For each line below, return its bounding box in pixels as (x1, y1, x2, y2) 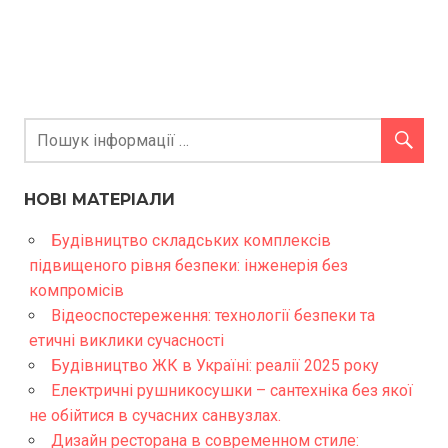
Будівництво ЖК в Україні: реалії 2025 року (50, 356, 379, 376)
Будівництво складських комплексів (50, 231, 331, 251)
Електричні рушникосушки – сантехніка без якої (50, 381, 413, 401)
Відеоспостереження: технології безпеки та (50, 306, 375, 326)
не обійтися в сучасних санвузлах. (28, 406, 281, 426)
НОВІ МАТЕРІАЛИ (24, 190, 175, 210)
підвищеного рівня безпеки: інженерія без (28, 256, 348, 276)
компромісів (28, 281, 124, 301)
